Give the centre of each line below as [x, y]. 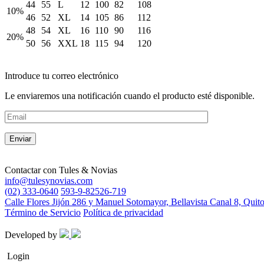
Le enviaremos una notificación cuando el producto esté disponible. [130, 96]
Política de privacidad [123, 213]
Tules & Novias [88, 170]
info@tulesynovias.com [49, 181]
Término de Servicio [43, 213]
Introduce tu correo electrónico [62, 76]
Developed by [32, 235]
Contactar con [31, 170]
